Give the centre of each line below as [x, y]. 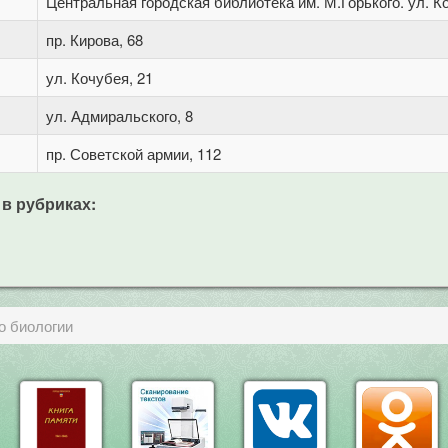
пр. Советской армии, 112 [133, 153]
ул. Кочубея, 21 [99, 77]
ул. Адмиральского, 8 [119, 115]
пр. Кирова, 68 [94, 39]
